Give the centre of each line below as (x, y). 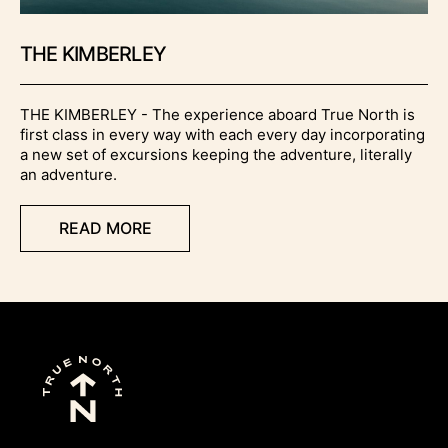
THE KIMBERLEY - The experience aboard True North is (217, 115)
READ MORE (105, 228)
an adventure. (68, 175)
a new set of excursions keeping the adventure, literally (216, 155)
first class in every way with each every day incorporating (222, 135)
